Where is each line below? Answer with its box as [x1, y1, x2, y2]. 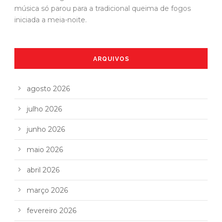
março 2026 [27, 185, 68, 195]
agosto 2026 [27, 84, 70, 93]
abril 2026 [27, 165, 59, 174]
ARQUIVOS [93, 55, 129, 62]
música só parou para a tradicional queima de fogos [14, 3, 191, 13]
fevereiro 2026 [27, 206, 76, 215]
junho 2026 [27, 124, 65, 134]
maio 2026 [27, 145, 63, 154]
